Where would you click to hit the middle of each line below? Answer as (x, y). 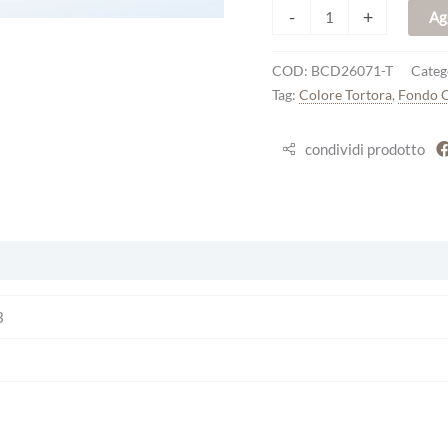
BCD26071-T (352, 71)
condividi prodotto (364, 149)
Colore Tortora (345, 95)
